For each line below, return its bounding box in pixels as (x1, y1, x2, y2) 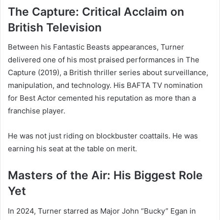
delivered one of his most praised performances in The (8, 55, 199, 65)
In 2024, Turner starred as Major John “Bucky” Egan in (8, 206, 196, 216)
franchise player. (8, 106, 65, 116)
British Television (8, 20, 102, 34)
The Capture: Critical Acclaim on (8, 4, 184, 19)
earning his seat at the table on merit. (8, 144, 137, 154)
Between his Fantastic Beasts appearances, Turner (8, 42, 184, 52)
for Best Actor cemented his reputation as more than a (8, 93, 196, 103)
